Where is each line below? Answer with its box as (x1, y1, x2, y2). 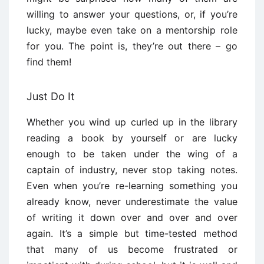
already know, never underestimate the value (27, 196, 237, 208)
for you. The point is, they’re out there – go (27, 40, 237, 52)
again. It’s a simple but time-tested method (27, 227, 237, 240)
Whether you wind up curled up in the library (27, 116, 237, 128)
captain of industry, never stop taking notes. (27, 164, 237, 176)
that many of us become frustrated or (27, 243, 237, 256)
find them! (27, 56, 71, 68)
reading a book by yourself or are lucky (27, 132, 237, 144)
